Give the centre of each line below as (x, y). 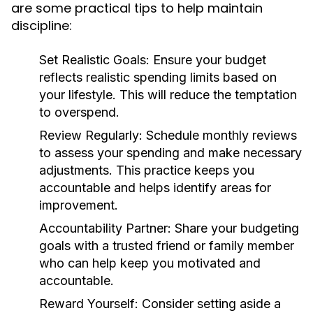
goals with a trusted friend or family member (167, 246)
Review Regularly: (91, 135)
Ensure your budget (208, 60)
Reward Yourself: (89, 304)
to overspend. (79, 112)
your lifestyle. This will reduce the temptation (168, 95)
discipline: (42, 26)
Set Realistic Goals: (94, 60)
